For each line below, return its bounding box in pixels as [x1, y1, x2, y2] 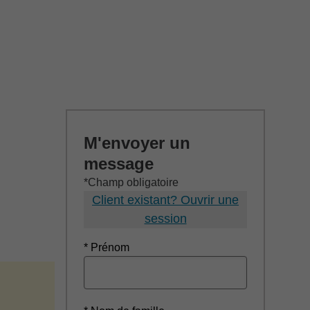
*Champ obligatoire [84, 176, 179, 188]
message [84, 154, 154, 173]
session [144, 212, 187, 226]
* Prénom [84, 241, 129, 253]
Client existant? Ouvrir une [92, 193, 239, 207]
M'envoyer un [84, 134, 190, 152]
